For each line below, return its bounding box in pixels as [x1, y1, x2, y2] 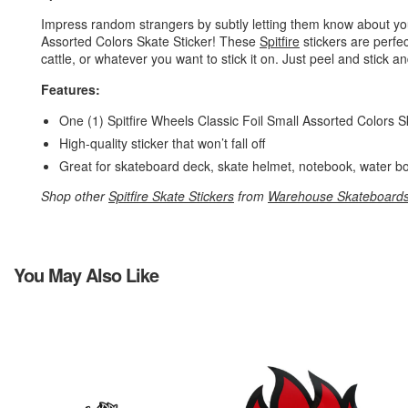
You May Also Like [14, 261, 158, 288]
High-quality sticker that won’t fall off [59, 134, 265, 152]
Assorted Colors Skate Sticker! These [41, 32, 260, 50]
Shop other [41, 187, 108, 205]
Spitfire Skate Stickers [108, 187, 234, 205]
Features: [41, 80, 104, 98]
